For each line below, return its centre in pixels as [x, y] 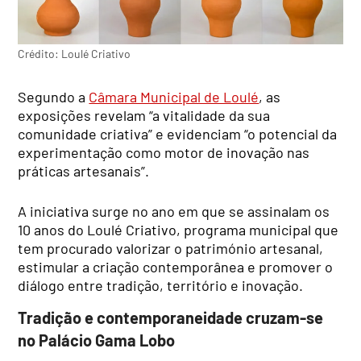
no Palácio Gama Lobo [97, 340]
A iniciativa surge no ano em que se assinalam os [174, 212]
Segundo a [54, 97]
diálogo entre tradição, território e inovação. [161, 286]
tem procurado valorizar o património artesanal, [171, 249]
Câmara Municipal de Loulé [174, 97]
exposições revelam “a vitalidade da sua [144, 116]
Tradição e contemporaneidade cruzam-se [171, 317]
